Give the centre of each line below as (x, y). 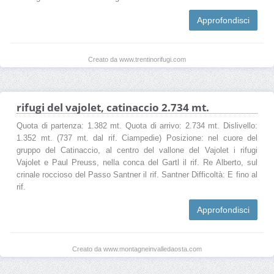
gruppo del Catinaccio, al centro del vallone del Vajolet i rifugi (137, 150)
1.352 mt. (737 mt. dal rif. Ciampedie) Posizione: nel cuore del (137, 138)
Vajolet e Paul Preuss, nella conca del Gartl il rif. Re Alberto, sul (137, 162)
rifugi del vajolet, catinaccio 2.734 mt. (113, 107)
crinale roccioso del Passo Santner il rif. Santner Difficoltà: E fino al (137, 175)
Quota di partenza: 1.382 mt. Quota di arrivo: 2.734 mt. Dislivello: (137, 126)
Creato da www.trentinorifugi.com (137, 59)
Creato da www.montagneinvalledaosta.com (137, 249)
